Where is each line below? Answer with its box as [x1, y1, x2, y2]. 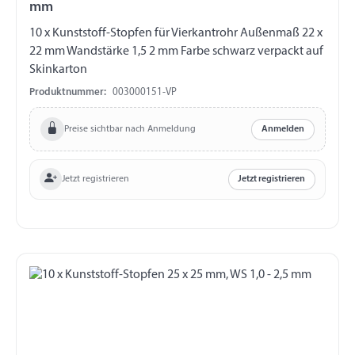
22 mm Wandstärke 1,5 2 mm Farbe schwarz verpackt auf [29, 44, 149, 58]
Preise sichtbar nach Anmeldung [63, 124, 196, 134]
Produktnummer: [29, 87, 106, 98]
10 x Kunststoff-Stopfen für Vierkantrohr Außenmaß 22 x [29, 26, 155, 40]
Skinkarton [29, 63, 87, 76]
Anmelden [261, 124, 305, 135]
